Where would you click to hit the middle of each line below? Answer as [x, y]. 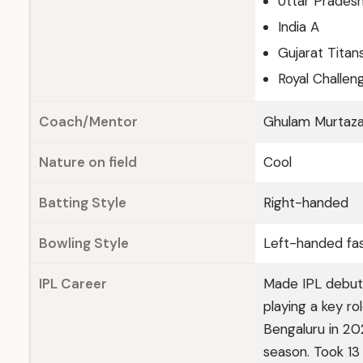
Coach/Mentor [88, 122]
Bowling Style [84, 243]
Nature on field [88, 162]
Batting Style [83, 203]
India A [299, 27]
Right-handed [306, 203]
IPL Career [73, 284]
